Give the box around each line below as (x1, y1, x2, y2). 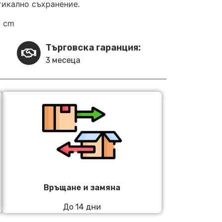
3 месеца (46, 55, 80, 65)
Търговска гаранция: (46, 42, 141, 54)
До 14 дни (62, 202, 101, 212)
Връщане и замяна (43, 183, 120, 193)
